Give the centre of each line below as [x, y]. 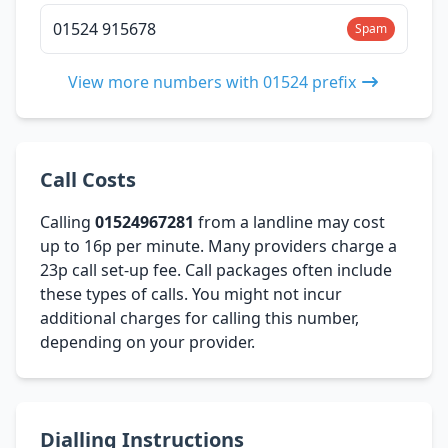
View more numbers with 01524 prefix [212, 81]
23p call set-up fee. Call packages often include [216, 269]
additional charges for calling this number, [199, 317]
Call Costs [88, 179]
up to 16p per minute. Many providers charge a [218, 245]
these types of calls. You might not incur [191, 293]
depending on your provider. [147, 341]
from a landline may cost [289, 221]
